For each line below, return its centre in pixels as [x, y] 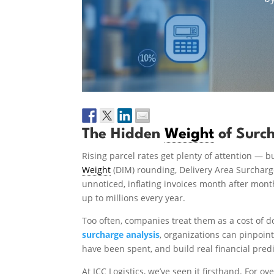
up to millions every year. [134, 198]
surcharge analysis [121, 234]
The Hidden [124, 134]
